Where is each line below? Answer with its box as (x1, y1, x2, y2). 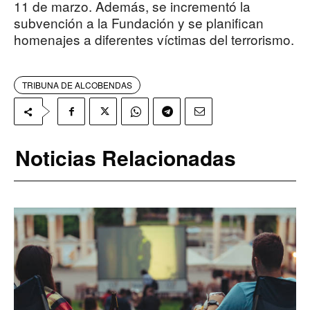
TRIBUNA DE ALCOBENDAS (22, 79, 132, 91)
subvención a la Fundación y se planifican (14, 13, 264, 33)
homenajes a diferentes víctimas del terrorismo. (14, 30, 294, 49)
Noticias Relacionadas (15, 143, 236, 173)
